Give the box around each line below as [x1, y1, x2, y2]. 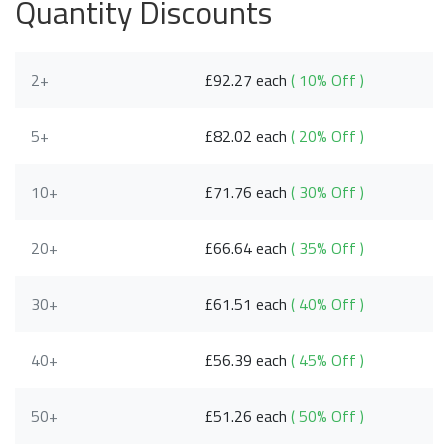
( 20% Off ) [291, 123, 365, 148]
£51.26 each [204, 403, 292, 428]
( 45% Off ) [291, 347, 365, 372]
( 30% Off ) [291, 179, 365, 204]
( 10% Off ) [291, 67, 365, 92]
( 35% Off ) [291, 235, 365, 260]
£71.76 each [204, 179, 292, 204]
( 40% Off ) [291, 291, 365, 316]
